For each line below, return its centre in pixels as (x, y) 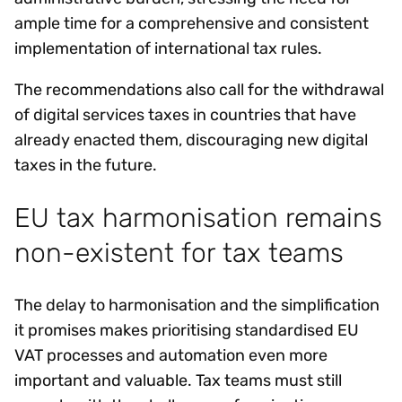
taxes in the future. (89, 166)
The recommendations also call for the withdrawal (199, 90)
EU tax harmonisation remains (198, 217)
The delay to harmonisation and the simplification (197, 305)
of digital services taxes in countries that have (185, 115)
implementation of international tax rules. (173, 49)
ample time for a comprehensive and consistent (192, 24)
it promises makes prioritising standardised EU (187, 330)
